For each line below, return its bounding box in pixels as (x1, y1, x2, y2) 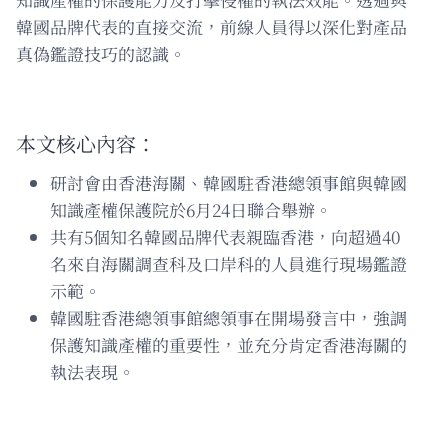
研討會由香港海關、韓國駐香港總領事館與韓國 (50, 169, 407, 195)
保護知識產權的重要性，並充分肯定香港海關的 (50, 331, 407, 357)
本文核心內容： (16, 128, 156, 158)
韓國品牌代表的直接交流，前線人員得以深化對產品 (16, 13, 407, 39)
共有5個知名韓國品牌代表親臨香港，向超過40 (50, 223, 400, 249)
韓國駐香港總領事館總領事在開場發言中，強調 (50, 304, 407, 330)
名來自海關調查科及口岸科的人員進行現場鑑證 (50, 250, 407, 276)
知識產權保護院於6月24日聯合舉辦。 (50, 196, 332, 222)
